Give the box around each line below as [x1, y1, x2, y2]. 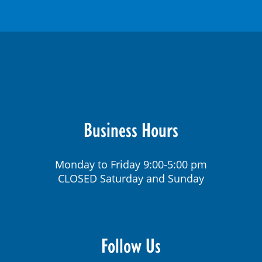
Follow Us [101, 232, 161, 258]
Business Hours [84, 116, 178, 143]
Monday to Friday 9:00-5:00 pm [55, 157, 207, 171]
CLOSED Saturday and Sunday [58, 171, 204, 185]
